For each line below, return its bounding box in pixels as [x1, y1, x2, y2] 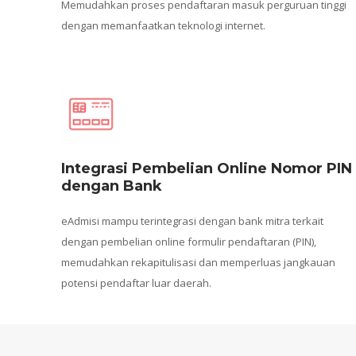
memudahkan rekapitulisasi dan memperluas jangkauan [61, 255, 335, 269]
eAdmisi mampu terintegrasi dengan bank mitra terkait [61, 214, 323, 228]
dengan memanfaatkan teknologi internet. [61, 18, 265, 33]
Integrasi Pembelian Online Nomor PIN [61, 160, 352, 177]
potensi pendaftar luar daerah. [61, 276, 211, 290]
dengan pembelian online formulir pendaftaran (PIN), [61, 234, 316, 249]
